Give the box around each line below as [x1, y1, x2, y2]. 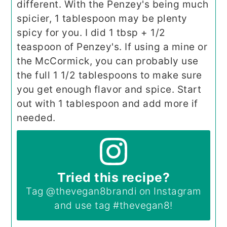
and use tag [54, 200, 113, 212]
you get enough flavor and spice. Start [17, 84, 202, 96]
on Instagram [136, 185, 201, 198]
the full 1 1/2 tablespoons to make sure [17, 69, 202, 82]
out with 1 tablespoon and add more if [17, 98, 198, 110]
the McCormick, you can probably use [17, 55, 199, 67]
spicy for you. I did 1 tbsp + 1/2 [17, 27, 166, 39]
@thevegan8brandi [46, 185, 137, 198]
